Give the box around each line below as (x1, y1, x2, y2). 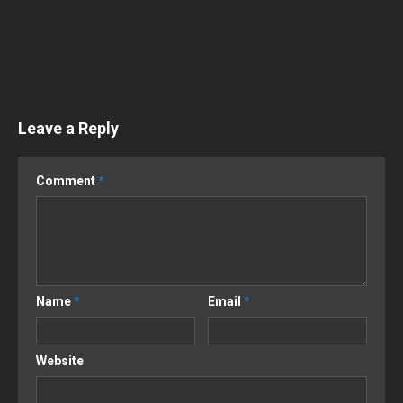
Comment (36, 174, 98, 189)
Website (36, 354, 84, 369)
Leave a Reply (18, 119, 119, 139)
